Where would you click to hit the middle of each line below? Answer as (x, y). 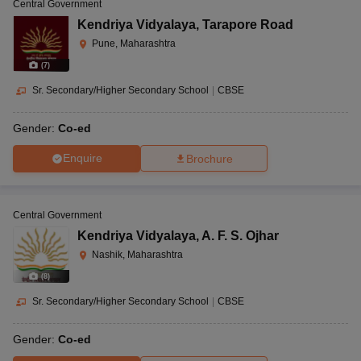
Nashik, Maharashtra (137, 254)
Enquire (82, 158)
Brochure (210, 158)
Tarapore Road (248, 24)
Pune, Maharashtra (134, 43)
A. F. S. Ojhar (240, 235)
